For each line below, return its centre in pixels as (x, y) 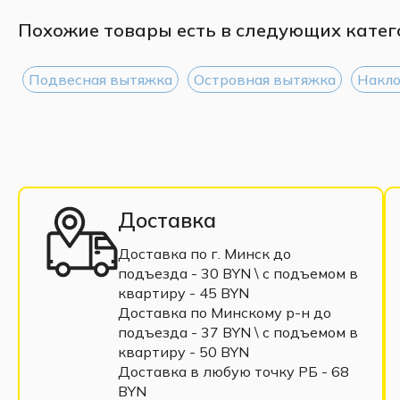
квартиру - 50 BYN (183, 351)
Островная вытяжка (265, 79)
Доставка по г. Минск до (204, 253)
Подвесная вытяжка (100, 79)
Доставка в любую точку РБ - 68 (233, 371)
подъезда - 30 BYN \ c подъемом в (238, 273)
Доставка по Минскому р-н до (225, 312)
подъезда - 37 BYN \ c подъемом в (238, 332)
